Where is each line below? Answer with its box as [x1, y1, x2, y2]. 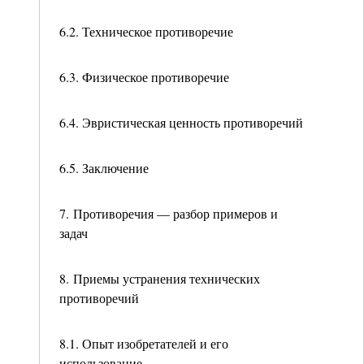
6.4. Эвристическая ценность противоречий [59, 114, 303, 131]
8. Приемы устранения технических [59, 270, 260, 287]
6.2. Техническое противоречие [59, 23, 233, 40]
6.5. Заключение [59, 159, 149, 176]
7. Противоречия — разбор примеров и [59, 205, 278, 222]
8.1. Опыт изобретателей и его [59, 335, 228, 352]
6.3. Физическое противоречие [59, 68, 229, 85]
